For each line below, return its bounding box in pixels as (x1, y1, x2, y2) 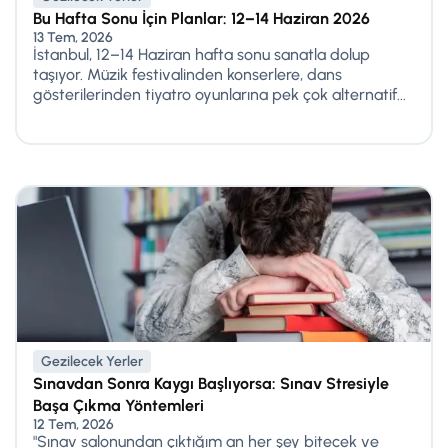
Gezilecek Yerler (41, 352, 143, 370)
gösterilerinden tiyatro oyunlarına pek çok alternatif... (33, 84, 406, 104)
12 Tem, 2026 (33, 415, 114, 433)
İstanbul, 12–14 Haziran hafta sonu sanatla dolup (33, 44, 370, 64)
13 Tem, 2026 (33, 28, 113, 46)
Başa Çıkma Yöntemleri (33, 395, 204, 415)
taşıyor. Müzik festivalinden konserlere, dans (33, 64, 342, 84)
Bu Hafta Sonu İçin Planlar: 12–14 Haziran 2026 (33, 8, 370, 28)
